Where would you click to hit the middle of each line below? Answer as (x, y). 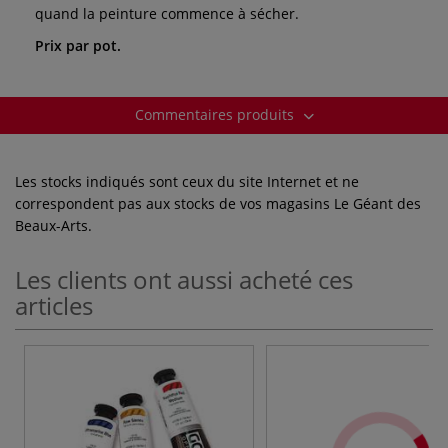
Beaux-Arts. (53, 225)
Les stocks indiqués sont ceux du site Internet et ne (187, 181)
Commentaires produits (216, 114)
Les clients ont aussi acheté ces (184, 279)
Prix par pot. (78, 45)
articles (54, 305)
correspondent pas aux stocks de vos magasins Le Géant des (218, 203)
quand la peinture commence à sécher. (167, 13)
